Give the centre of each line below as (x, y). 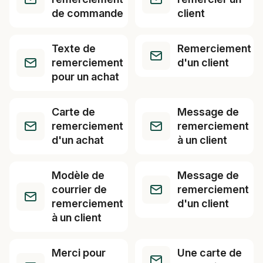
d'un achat (78, 140)
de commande (87, 13)
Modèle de (78, 175)
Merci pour (79, 253)
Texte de (74, 48)
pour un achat (85, 77)
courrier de (79, 189)
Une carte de (210, 253)
